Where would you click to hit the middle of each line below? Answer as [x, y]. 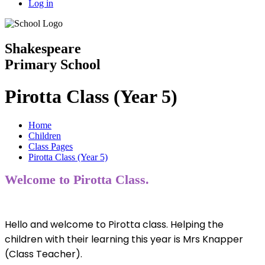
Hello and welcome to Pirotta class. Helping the [114, 225]
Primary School [53, 65]
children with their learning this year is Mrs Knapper [124, 240]
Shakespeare [43, 49]
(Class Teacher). [45, 254]
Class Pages [51, 147]
